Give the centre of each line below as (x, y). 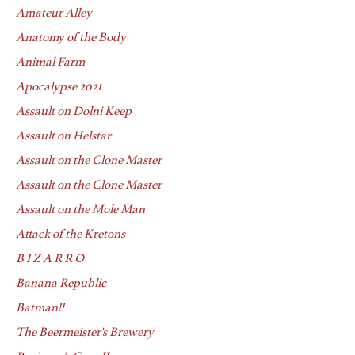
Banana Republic (61, 284)
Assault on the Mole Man (80, 210)
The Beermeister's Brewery (85, 333)
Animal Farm (50, 63)
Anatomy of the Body (71, 38)
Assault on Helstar (63, 136)
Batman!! (40, 308)
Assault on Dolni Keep (74, 112)
